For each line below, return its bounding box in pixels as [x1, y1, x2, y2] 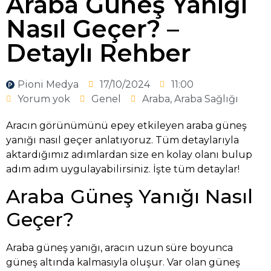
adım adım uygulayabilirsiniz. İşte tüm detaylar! [6, 163, 240, 175]
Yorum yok [18, 93, 70, 105]
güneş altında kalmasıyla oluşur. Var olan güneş [6, 256, 240, 269]
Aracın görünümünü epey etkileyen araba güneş [6, 119, 247, 131]
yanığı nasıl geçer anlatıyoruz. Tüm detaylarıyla [6, 134, 239, 146]
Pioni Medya [18, 78, 79, 90]
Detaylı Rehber [6, 38, 191, 68]
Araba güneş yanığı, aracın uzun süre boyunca [6, 242, 233, 254]
